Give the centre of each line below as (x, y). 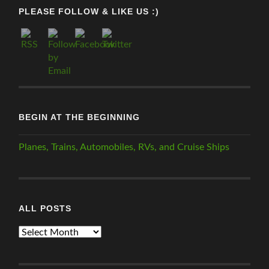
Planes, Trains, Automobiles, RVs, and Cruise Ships (124, 147)
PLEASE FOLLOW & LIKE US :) (89, 12)
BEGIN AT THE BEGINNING (80, 117)
